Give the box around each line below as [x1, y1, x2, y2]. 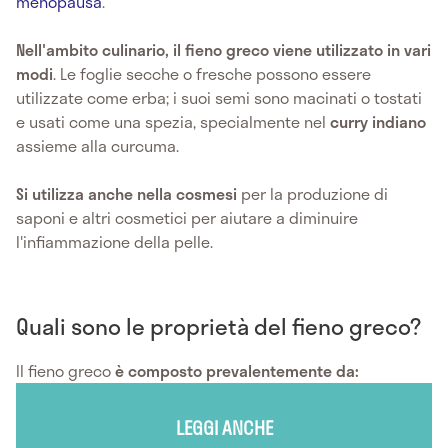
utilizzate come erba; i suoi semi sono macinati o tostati [16, 85, 422, 111]
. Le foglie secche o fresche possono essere [53, 61, 371, 87]
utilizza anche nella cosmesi [32, 181, 241, 207]
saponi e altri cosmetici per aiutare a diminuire [16, 205, 358, 231]
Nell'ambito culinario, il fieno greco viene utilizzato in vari [16, 37, 431, 63]
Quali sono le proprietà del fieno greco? [16, 309, 421, 344]
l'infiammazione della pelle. [16, 229, 213, 255]
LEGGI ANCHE [175, 412, 273, 442]
